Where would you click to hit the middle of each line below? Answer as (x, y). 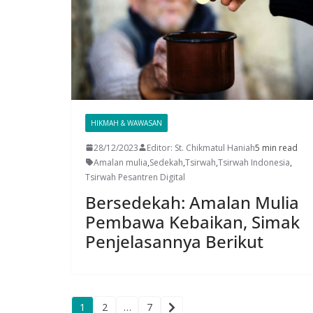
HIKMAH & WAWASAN (126, 123)
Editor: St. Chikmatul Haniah (201, 147)
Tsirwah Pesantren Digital (135, 177)
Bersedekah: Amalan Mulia (192, 202)
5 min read (276, 147)
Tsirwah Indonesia (254, 162)
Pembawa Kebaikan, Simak (192, 221)
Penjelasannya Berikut (176, 241)
